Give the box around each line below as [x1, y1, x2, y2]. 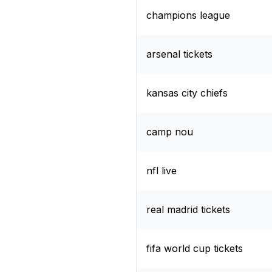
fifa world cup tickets [146, 242, 243, 254]
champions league [146, 8, 230, 21]
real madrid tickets [146, 203, 230, 216]
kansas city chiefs [146, 86, 228, 99]
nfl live [146, 164, 177, 177]
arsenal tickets [146, 47, 212, 60]
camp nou [146, 125, 193, 138]
